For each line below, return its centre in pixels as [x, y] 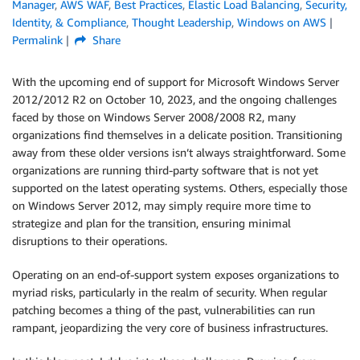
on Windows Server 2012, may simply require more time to [162, 205]
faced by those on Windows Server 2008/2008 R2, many [154, 117]
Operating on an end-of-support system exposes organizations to [176, 274]
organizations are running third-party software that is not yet [165, 170]
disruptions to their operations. [90, 241]
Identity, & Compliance [69, 22]
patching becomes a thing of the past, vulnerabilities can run [164, 310]
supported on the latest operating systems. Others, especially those [180, 188]
